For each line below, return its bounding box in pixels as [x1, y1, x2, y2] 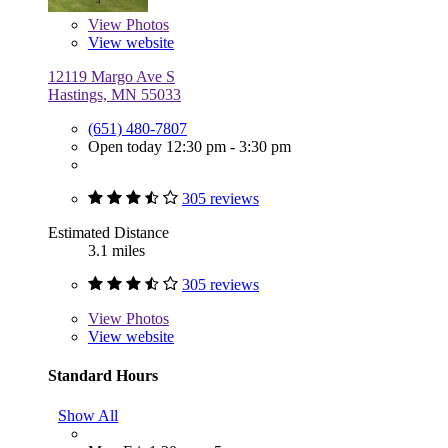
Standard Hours [48, 367, 158, 385]
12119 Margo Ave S [48, 68, 175, 86]
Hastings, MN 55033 [48, 86, 181, 104]
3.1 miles [88, 242, 145, 260]
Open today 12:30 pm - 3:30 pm [88, 138, 291, 156]
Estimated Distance [48, 224, 169, 242]
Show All [58, 406, 118, 424]
